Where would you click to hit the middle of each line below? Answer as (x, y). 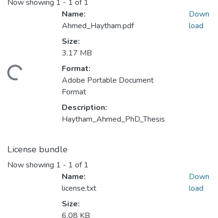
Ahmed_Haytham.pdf (98, 26)
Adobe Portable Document (108, 81)
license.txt (79, 189)
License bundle (37, 150)
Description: (84, 108)
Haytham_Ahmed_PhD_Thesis (113, 119)
